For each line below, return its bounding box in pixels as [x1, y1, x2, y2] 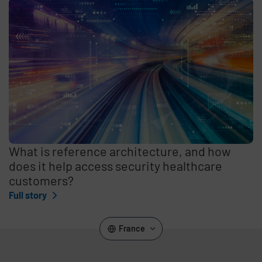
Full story [9, 189, 49, 201]
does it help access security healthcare [9, 157, 223, 173]
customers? [9, 172, 74, 188]
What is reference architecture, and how [9, 143, 232, 158]
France [118, 223, 145, 233]
